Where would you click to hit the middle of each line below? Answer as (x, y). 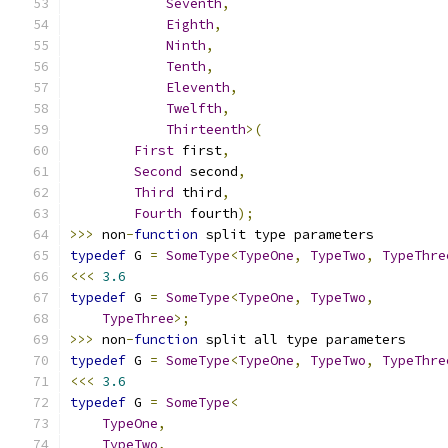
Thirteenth (206, 129)
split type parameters (286, 234)
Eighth (190, 24)
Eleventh (198, 87)
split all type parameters (302, 339)
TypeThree (138, 318)
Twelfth (194, 108)
